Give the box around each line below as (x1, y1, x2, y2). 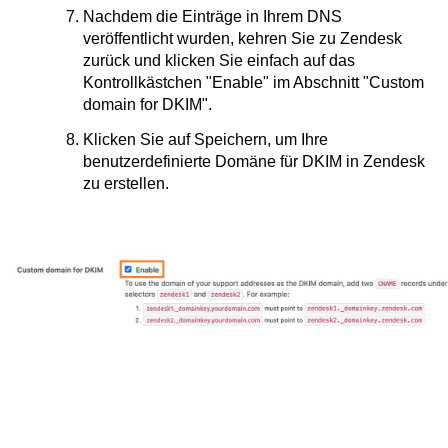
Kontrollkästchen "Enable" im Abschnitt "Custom (83, 74, 424, 91)
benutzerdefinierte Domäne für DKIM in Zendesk (83, 153, 425, 170)
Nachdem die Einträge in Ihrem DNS (83, 8, 342, 25)
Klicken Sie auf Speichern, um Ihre (83, 131, 328, 148)
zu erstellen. (83, 175, 169, 192)
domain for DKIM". (83, 96, 212, 113)
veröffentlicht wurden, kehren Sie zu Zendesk (83, 30, 402, 47)
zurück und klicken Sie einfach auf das (83, 52, 355, 69)
